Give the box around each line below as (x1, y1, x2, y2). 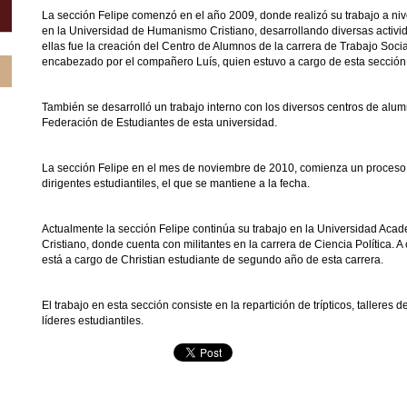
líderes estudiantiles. (42, 314, 144, 327)
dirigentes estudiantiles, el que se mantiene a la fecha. (42, 177, 310, 190)
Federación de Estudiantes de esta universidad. (42, 116, 277, 129)
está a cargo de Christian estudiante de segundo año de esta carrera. (42, 253, 383, 266)
